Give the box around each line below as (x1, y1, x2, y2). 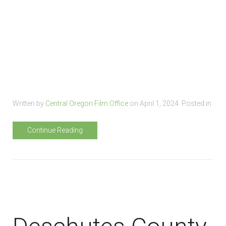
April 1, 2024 (140, 99, 179, 107)
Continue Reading (27, 126, 83, 134)
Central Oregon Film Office (45, 99, 128, 107)
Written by (13, 99, 45, 107)
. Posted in (179, 99, 211, 107)
